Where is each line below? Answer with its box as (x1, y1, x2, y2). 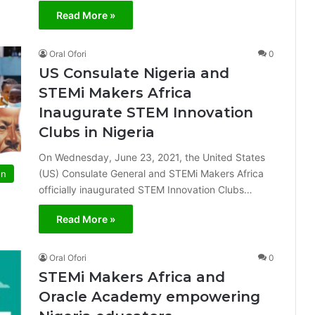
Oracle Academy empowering (39, 288, 260, 305)
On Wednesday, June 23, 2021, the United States (39, 151, 265, 163)
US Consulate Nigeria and (39, 65, 229, 82)
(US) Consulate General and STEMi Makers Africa (39, 167, 264, 179)
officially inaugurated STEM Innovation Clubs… (39, 184, 252, 195)
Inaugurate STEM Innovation (39, 104, 253, 121)
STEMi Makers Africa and (39, 269, 225, 285)
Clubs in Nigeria (39, 124, 155, 141)
